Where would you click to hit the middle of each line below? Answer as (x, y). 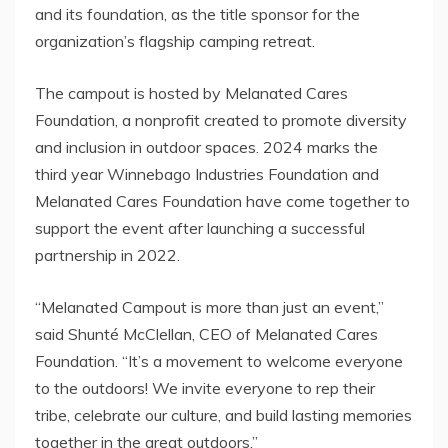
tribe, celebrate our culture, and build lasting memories (223, 414)
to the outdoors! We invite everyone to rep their (205, 387)
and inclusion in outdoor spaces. (149, 146)
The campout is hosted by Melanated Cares (191, 92)
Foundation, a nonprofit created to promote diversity (221, 119)
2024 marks (306, 146)
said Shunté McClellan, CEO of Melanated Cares (206, 333)
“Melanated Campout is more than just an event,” (209, 306)
